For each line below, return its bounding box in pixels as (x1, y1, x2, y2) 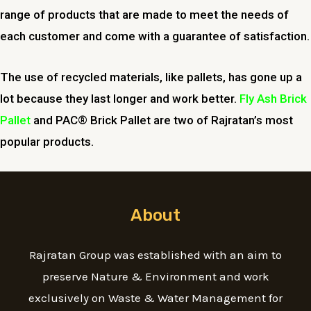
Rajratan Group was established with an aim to (29, 247, 282, 262)
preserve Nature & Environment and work (42, 269, 269, 283)
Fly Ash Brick (239, 91, 307, 106)
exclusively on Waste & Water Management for (28, 290, 283, 305)
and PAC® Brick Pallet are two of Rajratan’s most (31, 112, 293, 127)
